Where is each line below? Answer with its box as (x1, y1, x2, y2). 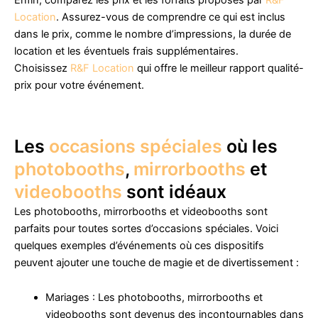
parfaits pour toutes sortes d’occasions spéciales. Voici (14, 221, 278, 235)
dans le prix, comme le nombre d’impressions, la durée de (14, 28, 291, 41)
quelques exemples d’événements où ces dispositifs (14, 238, 264, 252)
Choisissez (14, 62, 70, 75)
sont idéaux (122, 180, 226, 202)
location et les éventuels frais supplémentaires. (14, 45, 238, 58)
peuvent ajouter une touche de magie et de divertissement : (14, 256, 299, 269)
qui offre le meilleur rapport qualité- (134, 62, 304, 75)
